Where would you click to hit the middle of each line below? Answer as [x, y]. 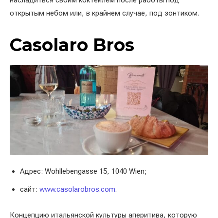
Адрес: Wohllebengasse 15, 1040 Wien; [83, 171]
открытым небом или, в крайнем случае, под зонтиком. [105, 13]
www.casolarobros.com [77, 189]
